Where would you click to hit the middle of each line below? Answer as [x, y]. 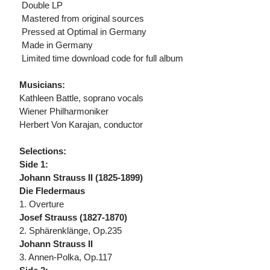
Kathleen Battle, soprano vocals [81, 98]
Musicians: [42, 85]
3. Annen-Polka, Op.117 [66, 257]
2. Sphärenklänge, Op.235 [71, 231]
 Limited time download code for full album [101, 58]
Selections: [43, 151]
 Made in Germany [56, 45]
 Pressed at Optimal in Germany [83, 32]
